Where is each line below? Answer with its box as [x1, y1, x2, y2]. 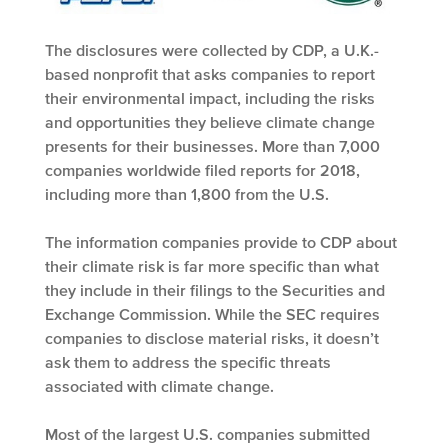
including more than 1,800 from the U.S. [45, 184, 329, 203]
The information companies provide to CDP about [45, 232, 397, 251]
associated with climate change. [45, 376, 274, 395]
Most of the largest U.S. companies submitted [45, 424, 370, 443]
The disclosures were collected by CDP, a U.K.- [45, 40, 379, 59]
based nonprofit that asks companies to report [45, 64, 375, 83]
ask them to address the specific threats [45, 352, 331, 371]
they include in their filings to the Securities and [45, 280, 385, 299]
